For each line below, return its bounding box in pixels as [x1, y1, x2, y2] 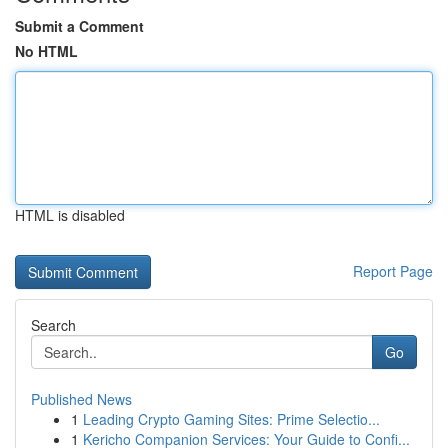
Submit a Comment [15, 16, 144, 36]
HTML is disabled [15, 205, 125, 225]
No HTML [15, 41, 78, 61]
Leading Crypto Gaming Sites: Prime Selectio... [83, 409, 380, 429]
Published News [31, 389, 132, 409]
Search [31, 315, 76, 335]
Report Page [353, 261, 433, 281]
